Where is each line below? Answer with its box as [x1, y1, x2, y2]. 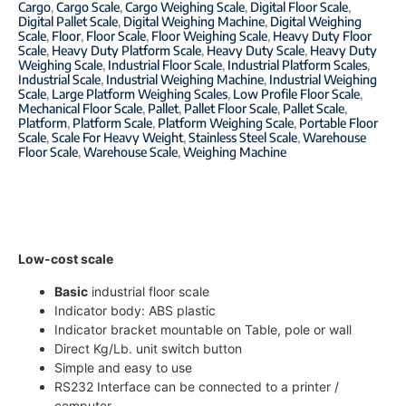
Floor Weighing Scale [151, 28, 267, 44]
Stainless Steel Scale [188, 130, 297, 146]
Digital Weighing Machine [123, 14, 265, 30]
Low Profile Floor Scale [233, 86, 360, 102]
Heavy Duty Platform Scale [52, 43, 201, 59]
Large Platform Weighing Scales [52, 86, 227, 102]
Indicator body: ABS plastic [54, 302, 216, 318]
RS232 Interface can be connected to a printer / [54, 378, 339, 394]
